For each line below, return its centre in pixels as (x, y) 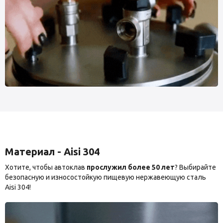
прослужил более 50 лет (131, 167)
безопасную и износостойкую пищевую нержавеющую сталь (106, 177)
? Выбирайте (195, 167)
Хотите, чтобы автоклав (46, 167)
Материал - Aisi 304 (52, 152)
